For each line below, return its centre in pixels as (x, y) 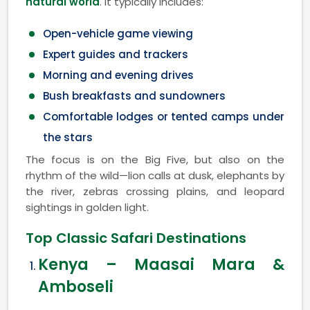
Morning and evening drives (118, 75)
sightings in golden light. (87, 207)
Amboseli (76, 286)
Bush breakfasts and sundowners (134, 95)
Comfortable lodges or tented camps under (164, 116)
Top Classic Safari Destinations (136, 238)
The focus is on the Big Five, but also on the (155, 159)
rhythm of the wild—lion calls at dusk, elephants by (155, 175)
